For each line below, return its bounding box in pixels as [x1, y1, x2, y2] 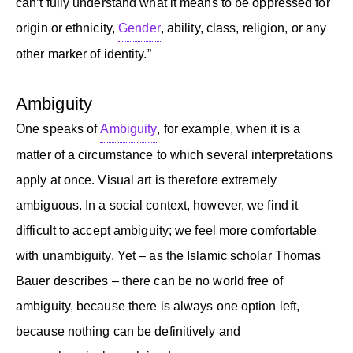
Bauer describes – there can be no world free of [16, 273, 283, 288]
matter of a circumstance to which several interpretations [16, 147, 333, 162]
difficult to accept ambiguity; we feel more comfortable [16, 223, 318, 237]
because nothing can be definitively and [16, 324, 240, 338]
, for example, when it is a [157, 121, 301, 136]
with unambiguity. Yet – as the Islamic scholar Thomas [16, 248, 321, 262]
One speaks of [16, 121, 101, 136]
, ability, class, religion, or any [160, 20, 327, 35]
